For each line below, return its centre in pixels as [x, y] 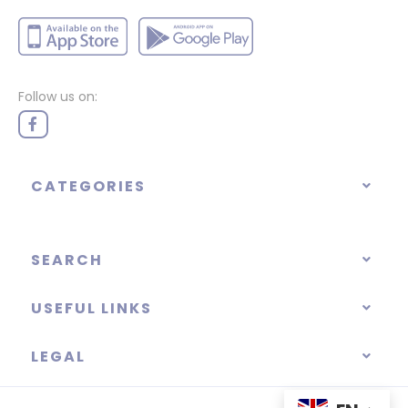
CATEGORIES [88, 186]
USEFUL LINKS [92, 308]
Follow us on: [58, 96]
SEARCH [67, 260]
